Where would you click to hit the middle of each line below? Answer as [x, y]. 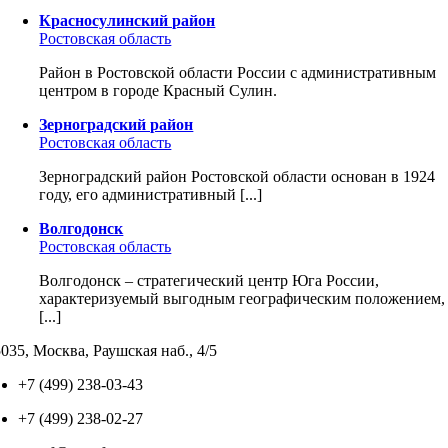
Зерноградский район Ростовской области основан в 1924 [237, 176]
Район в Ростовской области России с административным [238, 72]
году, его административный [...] [151, 194]
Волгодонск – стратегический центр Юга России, [209, 280]
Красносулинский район [127, 20]
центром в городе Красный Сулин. [158, 90]
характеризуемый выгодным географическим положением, [242, 298]
